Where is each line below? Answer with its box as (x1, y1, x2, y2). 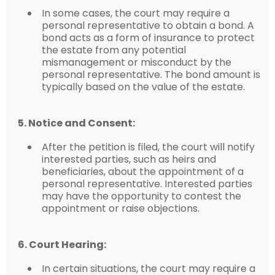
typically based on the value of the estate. (41, 79, 245, 94)
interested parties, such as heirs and (41, 152, 216, 166)
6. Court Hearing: (17, 237, 106, 252)
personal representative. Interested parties (41, 176, 252, 191)
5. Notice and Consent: (17, 115, 135, 130)
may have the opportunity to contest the (41, 188, 241, 203)
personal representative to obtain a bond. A (41, 18, 254, 33)
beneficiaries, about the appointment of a (41, 164, 244, 179)
